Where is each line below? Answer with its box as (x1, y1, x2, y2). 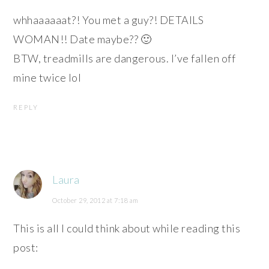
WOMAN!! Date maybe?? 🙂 (13, 32, 152, 46)
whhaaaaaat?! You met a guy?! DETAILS (13, 13, 204, 26)
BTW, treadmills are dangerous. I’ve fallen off (13, 51, 236, 65)
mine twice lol (13, 70, 82, 84)
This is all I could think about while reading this (13, 221, 241, 235)
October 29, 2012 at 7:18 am (52, 196, 139, 204)
